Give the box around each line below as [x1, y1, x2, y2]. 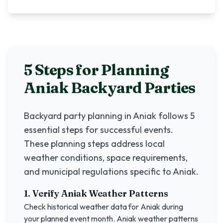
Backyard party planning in [24, 110, 133, 121]
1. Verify [24, 188, 61, 199]
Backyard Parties [68, 79, 196, 97]
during [160, 202, 183, 212]
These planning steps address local [24, 138, 165, 149]
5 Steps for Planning [24, 61, 169, 79]
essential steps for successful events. [24, 124, 173, 135]
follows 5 [156, 110, 195, 121]
